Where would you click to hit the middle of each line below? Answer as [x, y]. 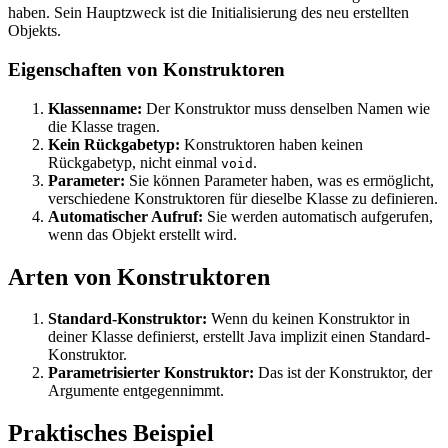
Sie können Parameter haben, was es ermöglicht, [279, 180]
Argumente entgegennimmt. [136, 391]
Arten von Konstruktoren [139, 276]
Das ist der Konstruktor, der [343, 373]
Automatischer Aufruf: [125, 216]
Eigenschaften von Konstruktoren [146, 69]
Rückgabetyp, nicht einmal [134, 162]
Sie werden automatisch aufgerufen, [318, 216]
